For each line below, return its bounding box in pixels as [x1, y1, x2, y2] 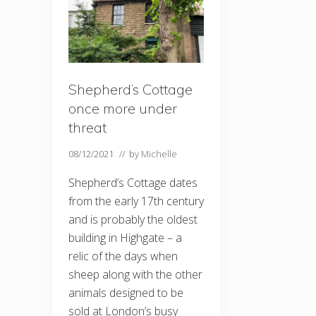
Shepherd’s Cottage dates [68, 175, 197, 191]
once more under [68, 99, 177, 118]
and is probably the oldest [68, 212, 197, 228]
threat [68, 119, 107, 137]
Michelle [141, 147, 177, 161]
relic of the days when [68, 248, 178, 265]
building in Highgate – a [68, 230, 182, 246]
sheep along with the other [68, 267, 202, 283]
